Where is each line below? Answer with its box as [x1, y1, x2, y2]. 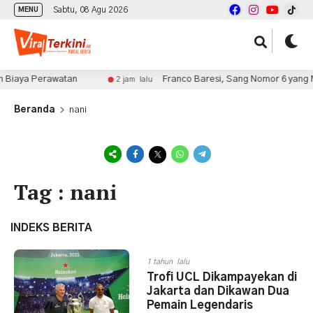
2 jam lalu [108, 75, 145, 83]
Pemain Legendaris [147, 300, 253, 311]
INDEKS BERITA [10, 223, 92, 233]
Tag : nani [14, 178, 117, 206]
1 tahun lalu [147, 258, 189, 265]
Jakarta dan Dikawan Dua [147, 286, 289, 297]
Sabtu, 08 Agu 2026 [53, 6, 128, 14]
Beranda [14, 105, 55, 115]
